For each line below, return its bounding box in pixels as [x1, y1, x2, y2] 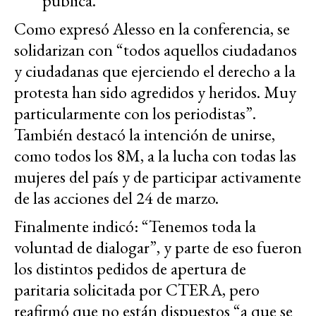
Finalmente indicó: [14, 215, 142, 238]
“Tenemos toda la [142, 215, 256, 238]
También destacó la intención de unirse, [14, 123, 275, 146]
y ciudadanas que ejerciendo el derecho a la [14, 60, 296, 83]
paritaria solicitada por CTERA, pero [14, 279, 260, 301]
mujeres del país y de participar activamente [14, 166, 301, 188]
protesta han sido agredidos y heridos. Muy [14, 81, 296, 104]
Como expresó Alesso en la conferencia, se [14, 18, 290, 40]
